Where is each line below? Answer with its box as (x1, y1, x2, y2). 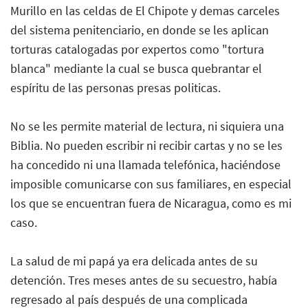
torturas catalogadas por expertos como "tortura (10, 41, 264, 57)
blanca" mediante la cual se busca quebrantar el (10, 60, 262, 76)
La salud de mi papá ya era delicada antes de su (10, 252, 258, 269)
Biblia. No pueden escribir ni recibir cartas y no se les (10, 137, 283, 153)
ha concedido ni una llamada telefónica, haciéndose (10, 156, 280, 173)
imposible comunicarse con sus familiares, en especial (10, 175, 291, 192)
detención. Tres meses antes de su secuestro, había (10, 272, 277, 288)
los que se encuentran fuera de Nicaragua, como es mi (10, 195, 291, 211)
